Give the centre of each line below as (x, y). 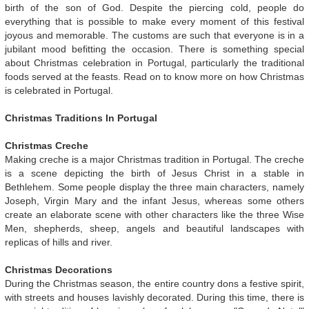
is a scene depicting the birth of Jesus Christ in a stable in (154, 173)
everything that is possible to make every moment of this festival (154, 21)
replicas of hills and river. (59, 242)
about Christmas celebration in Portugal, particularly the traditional (154, 62)
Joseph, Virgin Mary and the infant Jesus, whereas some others (154, 200)
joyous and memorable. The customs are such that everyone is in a (154, 35)
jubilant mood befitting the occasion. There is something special (154, 49)
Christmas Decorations (59, 269)
